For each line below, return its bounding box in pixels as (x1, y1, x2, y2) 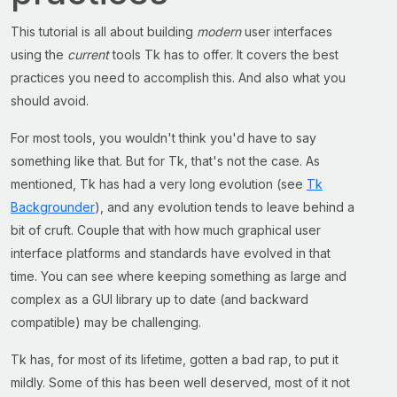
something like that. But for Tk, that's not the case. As (11, 153, 320, 168)
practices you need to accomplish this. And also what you (11, 70, 346, 85)
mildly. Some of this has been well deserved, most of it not (11, 375, 350, 390)
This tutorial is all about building (11, 24, 197, 39)
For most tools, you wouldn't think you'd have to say (11, 130, 316, 145)
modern (197, 24, 241, 39)
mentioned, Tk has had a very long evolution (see (11, 176, 307, 191)
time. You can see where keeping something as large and (11, 269, 346, 284)
